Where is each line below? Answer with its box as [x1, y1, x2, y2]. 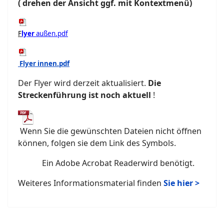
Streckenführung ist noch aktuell [18, 89, 151, 100]
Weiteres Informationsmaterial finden [18, 177, 161, 188]
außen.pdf [34, 28, 68, 38]
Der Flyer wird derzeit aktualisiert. [18, 77, 148, 88]
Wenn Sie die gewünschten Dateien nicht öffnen [20, 125, 201, 136]
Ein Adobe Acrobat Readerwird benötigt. [18, 157, 194, 168]
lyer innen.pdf [23, 58, 69, 68]
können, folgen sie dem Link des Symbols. [18, 137, 176, 148]
